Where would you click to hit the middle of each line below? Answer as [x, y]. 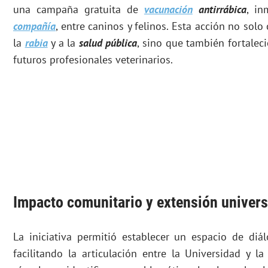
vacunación [168, 10]
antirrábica [219, 10]
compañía [34, 26]
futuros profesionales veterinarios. [93, 60]
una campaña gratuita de [79, 10]
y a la [63, 43]
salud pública [108, 43]
